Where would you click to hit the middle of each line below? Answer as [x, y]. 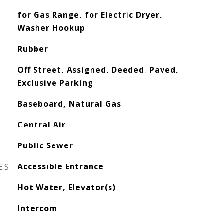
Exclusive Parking [55, 83]
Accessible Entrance [60, 166]
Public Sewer [45, 145]
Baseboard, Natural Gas [69, 104]
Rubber [33, 49]
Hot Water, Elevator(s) [66, 187]
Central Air [41, 125]
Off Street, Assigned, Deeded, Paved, [98, 70]
